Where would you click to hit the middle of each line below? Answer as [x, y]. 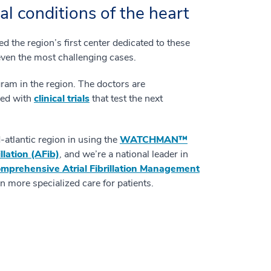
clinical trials [62, 99]
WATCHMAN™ [154, 140]
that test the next [126, 99]
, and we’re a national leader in [124, 155]
